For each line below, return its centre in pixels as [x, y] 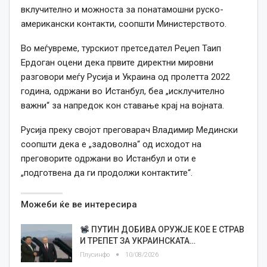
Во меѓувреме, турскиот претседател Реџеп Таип [121, 49]
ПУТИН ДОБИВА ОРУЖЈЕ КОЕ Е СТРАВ [167, 230]
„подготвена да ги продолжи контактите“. [107, 173]
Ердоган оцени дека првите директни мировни [117, 63]
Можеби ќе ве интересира [79, 205]
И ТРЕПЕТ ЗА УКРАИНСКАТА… [138, 241]
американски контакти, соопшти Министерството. [124, 24]
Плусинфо [96, 255]
